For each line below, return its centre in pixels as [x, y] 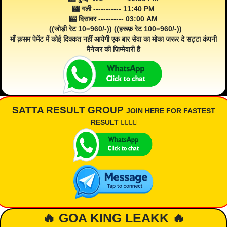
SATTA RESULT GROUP [69, 110]
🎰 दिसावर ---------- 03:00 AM [113, 19]
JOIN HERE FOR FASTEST [171, 111]
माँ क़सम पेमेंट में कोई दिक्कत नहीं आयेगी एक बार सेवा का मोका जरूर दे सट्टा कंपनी [113, 39]
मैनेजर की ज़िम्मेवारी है [113, 49]
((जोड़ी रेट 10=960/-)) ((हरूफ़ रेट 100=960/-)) [113, 29]
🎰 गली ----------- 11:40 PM [113, 9]
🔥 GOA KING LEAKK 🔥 [113, 218]
